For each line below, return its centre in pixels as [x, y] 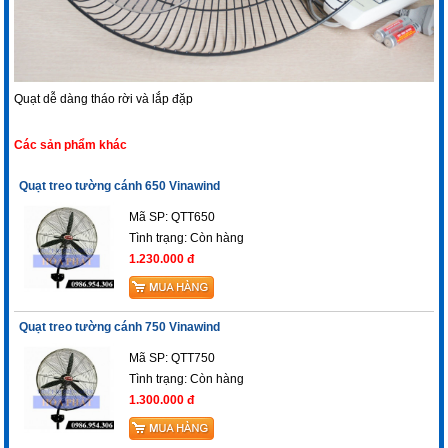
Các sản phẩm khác [71, 145]
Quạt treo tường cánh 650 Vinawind [120, 186]
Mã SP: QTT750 [172, 358]
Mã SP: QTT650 [172, 217]
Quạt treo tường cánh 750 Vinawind [120, 327]
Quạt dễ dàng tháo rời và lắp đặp [104, 99]
